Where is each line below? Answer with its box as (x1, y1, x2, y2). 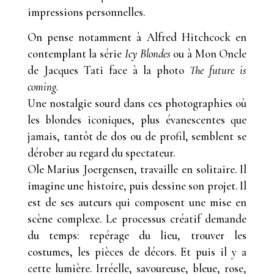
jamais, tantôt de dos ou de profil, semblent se (27, 130, 247, 144)
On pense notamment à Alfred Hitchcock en (27, 31, 247, 45)
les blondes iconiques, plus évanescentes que (27, 113, 247, 127)
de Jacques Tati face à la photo (27, 64, 190, 78)
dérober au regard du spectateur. (27, 146, 175, 160)
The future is (190, 64, 247, 78)
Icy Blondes (124, 47, 171, 61)
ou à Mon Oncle (170, 47, 247, 61)
